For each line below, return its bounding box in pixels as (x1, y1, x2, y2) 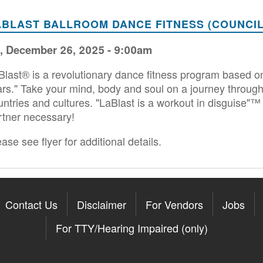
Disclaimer (77, 196, 126, 212)
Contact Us (5, 196, 58, 212)
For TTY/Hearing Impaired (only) (56, 220, 208, 235)
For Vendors (146, 196, 203, 212)
